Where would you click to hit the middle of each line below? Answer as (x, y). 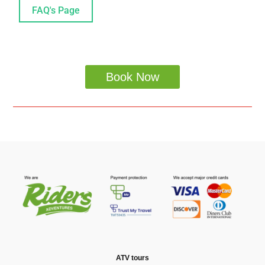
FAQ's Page (56, 10)
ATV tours (132, 258)
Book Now (132, 77)
